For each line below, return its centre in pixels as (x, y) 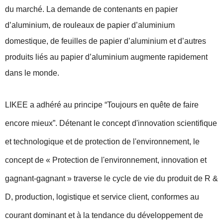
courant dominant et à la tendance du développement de (104, 215)
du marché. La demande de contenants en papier (91, 9)
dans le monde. (32, 73)
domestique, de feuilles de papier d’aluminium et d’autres (106, 41)
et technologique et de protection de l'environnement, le (102, 142)
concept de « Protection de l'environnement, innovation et (106, 160)
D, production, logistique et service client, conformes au (102, 197)
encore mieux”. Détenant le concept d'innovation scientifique (111, 123)
